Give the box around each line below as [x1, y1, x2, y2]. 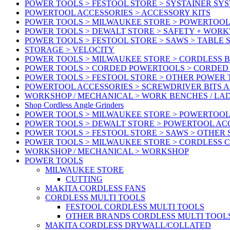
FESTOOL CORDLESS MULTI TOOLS [66, 202, 204, 212]
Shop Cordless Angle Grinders [25, 101, 124, 110]
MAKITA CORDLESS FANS [45, 184, 146, 193]
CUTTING [66, 175, 103, 184]
